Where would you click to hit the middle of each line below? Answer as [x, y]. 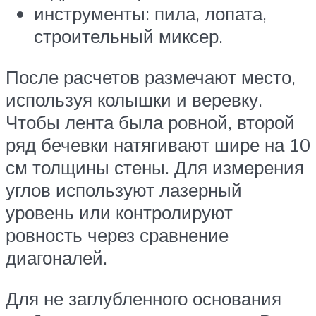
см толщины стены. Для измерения [155, 168]
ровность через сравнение [117, 235]
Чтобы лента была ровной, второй [150, 122]
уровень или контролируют [119, 213]
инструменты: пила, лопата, [150, 14]
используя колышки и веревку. [134, 100]
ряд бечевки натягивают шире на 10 [158, 145]
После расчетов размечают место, [151, 77]
